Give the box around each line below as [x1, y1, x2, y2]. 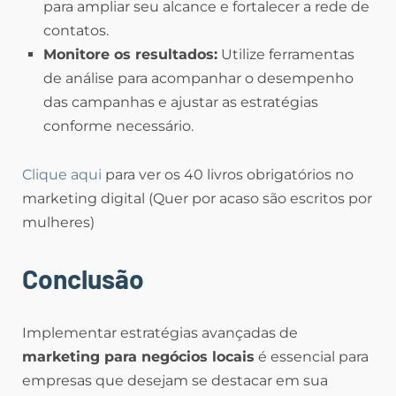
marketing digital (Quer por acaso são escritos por [22, 190, 372, 208]
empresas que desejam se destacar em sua [22, 372, 328, 390]
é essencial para [255, 348, 369, 366]
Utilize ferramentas [217, 46, 354, 64]
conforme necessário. [43, 118, 194, 135]
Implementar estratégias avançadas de [22, 324, 298, 342]
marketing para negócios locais [22, 348, 255, 366]
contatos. [43, 22, 109, 40]
